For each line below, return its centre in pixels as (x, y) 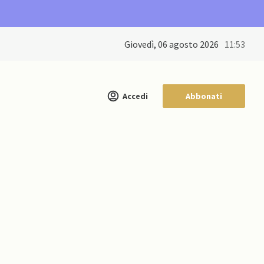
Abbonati (204, 96)
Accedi (135, 96)
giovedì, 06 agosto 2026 (174, 44)
